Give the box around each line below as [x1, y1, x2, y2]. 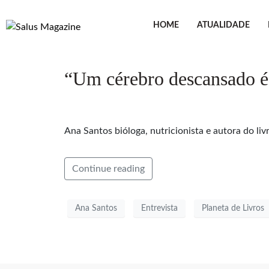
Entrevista [141, 204, 178, 213]
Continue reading [72, 164, 145, 174]
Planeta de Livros [202, 204, 264, 213]
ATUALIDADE [196, 20, 250, 29]
